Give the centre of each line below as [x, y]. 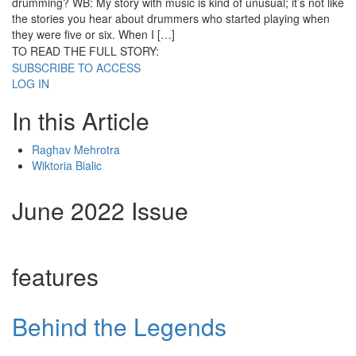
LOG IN [31, 84]
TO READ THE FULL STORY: [85, 51]
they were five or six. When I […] [93, 35]
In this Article [81, 121]
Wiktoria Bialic [67, 166]
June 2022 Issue [100, 211]
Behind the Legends [119, 327]
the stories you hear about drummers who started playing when [171, 19]
